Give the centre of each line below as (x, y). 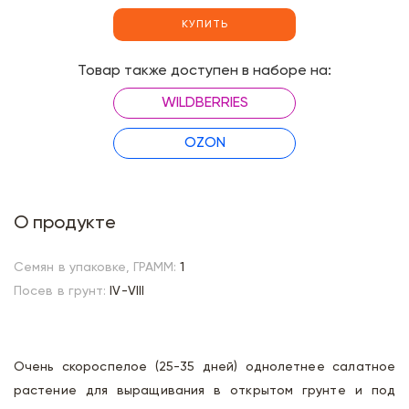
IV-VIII (127, 291)
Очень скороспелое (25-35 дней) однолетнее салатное (204, 367)
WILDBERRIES (204, 103)
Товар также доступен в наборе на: (204, 71)
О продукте (65, 224)
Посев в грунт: (60, 291)
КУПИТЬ (204, 25)
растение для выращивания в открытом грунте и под (204, 391)
